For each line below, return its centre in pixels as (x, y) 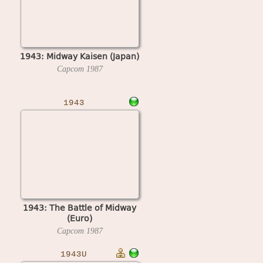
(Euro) (80, 218)
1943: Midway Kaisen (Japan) (80, 56)
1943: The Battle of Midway (80, 207)
